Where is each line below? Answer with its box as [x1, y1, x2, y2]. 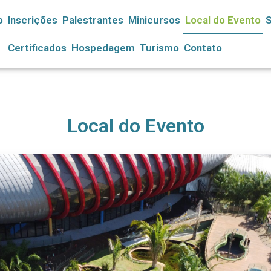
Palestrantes [62, 14, 124, 26]
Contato [183, 42, 222, 54]
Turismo [139, 42, 179, 54]
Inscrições [8, 14, 58, 26]
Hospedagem [71, 42, 135, 54]
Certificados [7, 42, 67, 54]
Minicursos [128, 14, 181, 26]
